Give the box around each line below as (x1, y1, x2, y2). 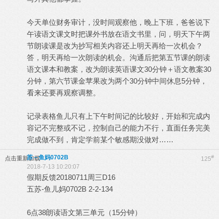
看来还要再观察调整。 (27, 88, 100, 97)
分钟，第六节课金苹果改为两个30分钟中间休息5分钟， (27, 77, 207, 85)
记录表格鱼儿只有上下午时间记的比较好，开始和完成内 (27, 112, 210, 120)
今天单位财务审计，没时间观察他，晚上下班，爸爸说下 (27, 18, 210, 26)
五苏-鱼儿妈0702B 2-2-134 (27, 185, 113, 193)
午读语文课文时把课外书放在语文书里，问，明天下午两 (27, 30, 210, 38)
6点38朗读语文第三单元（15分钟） (27, 208, 142, 217)
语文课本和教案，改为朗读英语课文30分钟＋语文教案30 (27, 65, 211, 73)
